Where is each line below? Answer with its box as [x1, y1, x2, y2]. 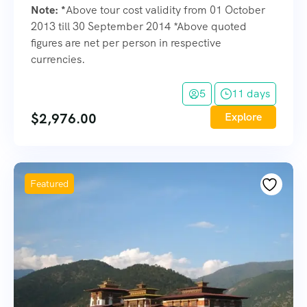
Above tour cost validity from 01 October [66, 3, 265, 18]
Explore [225, 110, 262, 125]
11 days [232, 86, 270, 101]
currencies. [31, 52, 90, 67]
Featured [30, 177, 69, 191]
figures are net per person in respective [31, 36, 221, 51]
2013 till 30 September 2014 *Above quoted [31, 19, 247, 34]
